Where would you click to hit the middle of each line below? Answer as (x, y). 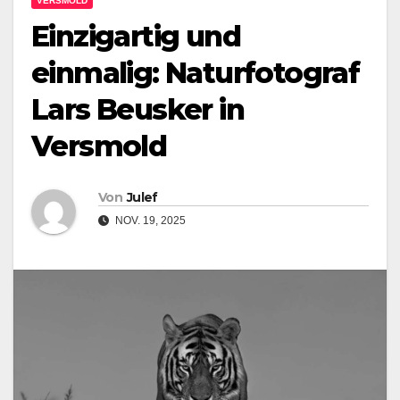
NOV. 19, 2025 (149, 221)
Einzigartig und (136, 37)
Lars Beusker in (137, 110)
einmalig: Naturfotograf (196, 73)
